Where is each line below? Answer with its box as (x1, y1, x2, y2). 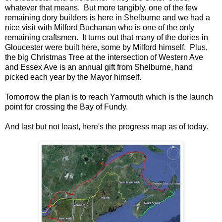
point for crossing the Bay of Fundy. (5, 103, 128, 111)
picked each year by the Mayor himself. (5, 73, 141, 82)
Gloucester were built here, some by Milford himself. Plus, (5, 43, 208, 52)
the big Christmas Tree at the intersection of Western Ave (5, 53, 203, 62)
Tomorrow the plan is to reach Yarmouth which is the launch (5, 93, 213, 102)
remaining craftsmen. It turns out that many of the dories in (5, 33, 208, 42)
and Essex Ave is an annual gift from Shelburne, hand (5, 63, 193, 72)
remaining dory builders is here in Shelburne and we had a (5, 13, 210, 22)
